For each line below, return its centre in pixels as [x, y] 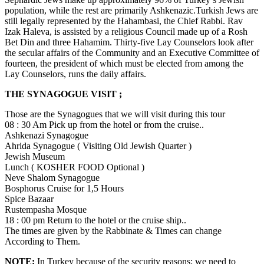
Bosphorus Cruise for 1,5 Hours [64, 188]
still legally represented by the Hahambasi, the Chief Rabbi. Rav [124, 21]
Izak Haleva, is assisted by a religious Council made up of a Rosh [126, 31]
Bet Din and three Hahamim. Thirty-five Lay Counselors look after [129, 42]
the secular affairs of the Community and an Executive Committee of [132, 52]
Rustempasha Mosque [46, 209]
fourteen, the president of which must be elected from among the [124, 63]
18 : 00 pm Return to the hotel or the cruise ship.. [95, 220]
